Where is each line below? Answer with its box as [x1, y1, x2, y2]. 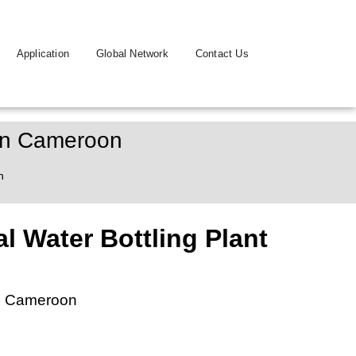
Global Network [96, 47, 168, 60]
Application [16, 47, 70, 60]
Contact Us [195, 47, 249, 60]
